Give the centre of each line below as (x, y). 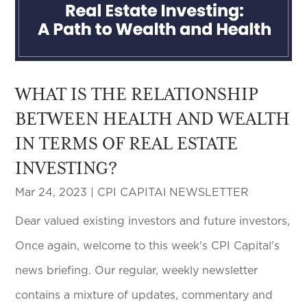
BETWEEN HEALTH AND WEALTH (153, 119)
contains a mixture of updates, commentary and (144, 296)
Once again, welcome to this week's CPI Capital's (148, 246)
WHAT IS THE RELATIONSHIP (137, 94)
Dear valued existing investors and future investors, (153, 222)
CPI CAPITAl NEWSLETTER (173, 193)
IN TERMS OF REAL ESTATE (127, 144)
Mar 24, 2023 (51, 193)
